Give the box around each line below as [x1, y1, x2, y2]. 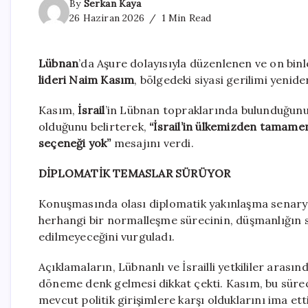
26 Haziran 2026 [69, 12, 144, 25]
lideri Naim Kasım [38, 73, 135, 87]
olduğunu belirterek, [38, 120, 150, 134]
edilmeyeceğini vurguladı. [38, 230, 175, 244]
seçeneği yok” [38, 136, 111, 151]
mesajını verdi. [111, 136, 194, 151]
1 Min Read [158, 12, 212, 25]
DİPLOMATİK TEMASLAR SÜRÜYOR [38, 166, 231, 181]
